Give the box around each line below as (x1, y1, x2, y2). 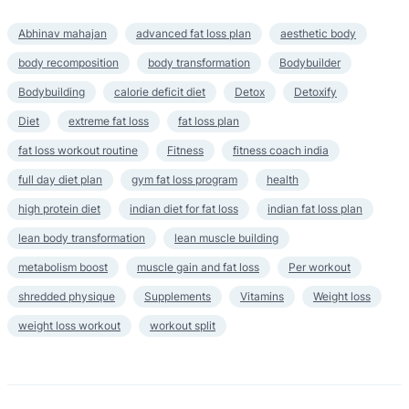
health (267, 173, 299, 187)
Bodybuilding (18, 85, 85, 100)
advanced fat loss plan (136, 26, 251, 41)
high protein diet (18, 202, 100, 216)
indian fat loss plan (267, 202, 362, 216)
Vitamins (240, 289, 284, 304)
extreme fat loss (68, 114, 149, 129)
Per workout (288, 260, 351, 275)
